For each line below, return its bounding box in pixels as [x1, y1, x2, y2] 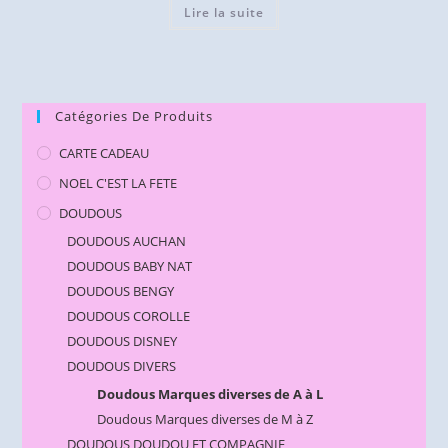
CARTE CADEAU [59, 143, 150, 162]
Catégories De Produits [55, 106, 214, 125]
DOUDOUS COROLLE [67, 306, 191, 325]
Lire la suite [184, 4, 264, 22]
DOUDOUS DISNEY [67, 331, 178, 350]
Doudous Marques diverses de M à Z [97, 409, 314, 428]
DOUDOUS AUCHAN [67, 231, 187, 250]
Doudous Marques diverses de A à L [97, 384, 324, 403]
